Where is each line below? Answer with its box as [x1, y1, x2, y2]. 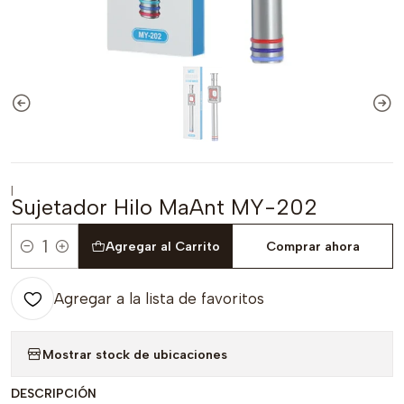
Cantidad [11, 248, 67, 265]
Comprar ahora [265, 238, 360, 254]
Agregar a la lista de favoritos [54, 289, 264, 308]
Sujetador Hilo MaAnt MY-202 [11, 194, 317, 220]
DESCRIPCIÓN [11, 386, 96, 400]
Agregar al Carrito [105, 238, 220, 254]
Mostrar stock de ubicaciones [42, 345, 227, 363]
